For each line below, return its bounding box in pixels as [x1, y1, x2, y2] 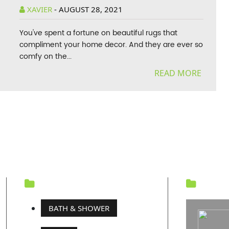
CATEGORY [42, 176, 97, 191]
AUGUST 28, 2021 [59, 4, 123, 14]
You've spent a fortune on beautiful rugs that [19, 27, 178, 39]
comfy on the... [19, 51, 72, 62]
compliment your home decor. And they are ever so [19, 39, 203, 51]
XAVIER [25, 4, 55, 14]
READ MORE [154, 67, 203, 79]
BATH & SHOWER [49, 203, 110, 213]
